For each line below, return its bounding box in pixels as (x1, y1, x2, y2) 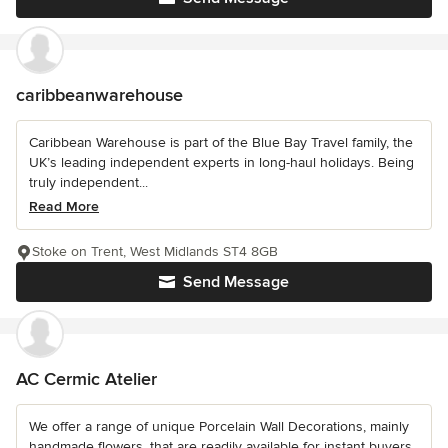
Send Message (183, 272, 289, 292)
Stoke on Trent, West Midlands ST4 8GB (32, 243, 278, 260)
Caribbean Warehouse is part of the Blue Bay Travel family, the (29, 134, 413, 151)
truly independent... (29, 174, 148, 191)
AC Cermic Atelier (16, 368, 157, 390)
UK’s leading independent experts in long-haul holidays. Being (29, 154, 414, 171)
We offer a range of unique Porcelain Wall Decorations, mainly (29, 418, 409, 435)
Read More (29, 198, 99, 215)
